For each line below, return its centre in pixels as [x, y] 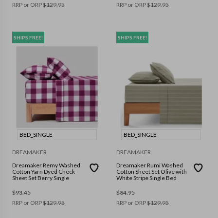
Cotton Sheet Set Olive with [152, 172]
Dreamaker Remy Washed [46, 165]
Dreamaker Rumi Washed [150, 165]
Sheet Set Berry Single [41, 178]
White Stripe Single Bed [146, 178]
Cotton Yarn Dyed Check [44, 172]
